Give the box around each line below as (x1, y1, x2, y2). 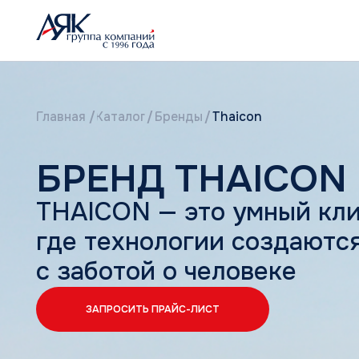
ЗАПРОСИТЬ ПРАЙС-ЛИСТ (76, 270, 196, 282)
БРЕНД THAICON (31, 138, 310, 182)
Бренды (137, 97, 181, 112)
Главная (31, 97, 77, 112)
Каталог (85, 97, 131, 112)
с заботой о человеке (31, 228, 265, 257)
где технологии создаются (31, 201, 325, 231)
